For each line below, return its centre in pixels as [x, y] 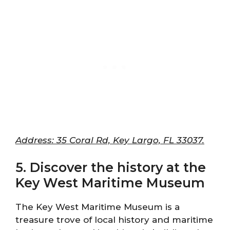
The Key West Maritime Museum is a [98, 207]
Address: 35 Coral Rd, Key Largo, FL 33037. [110, 140]
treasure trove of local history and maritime [114, 220]
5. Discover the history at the [111, 167]
